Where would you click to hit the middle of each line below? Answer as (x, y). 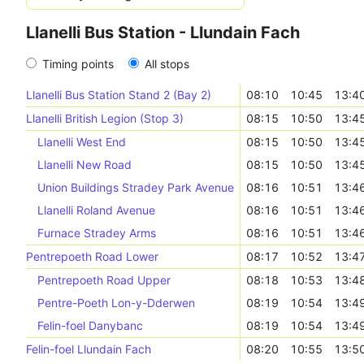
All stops (167, 64)
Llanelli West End (82, 142)
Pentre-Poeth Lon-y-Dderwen (116, 303)
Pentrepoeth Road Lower (92, 256)
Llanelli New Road (84, 165)
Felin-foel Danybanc (90, 325)
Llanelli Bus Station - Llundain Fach (163, 32)
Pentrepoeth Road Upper (104, 280)
